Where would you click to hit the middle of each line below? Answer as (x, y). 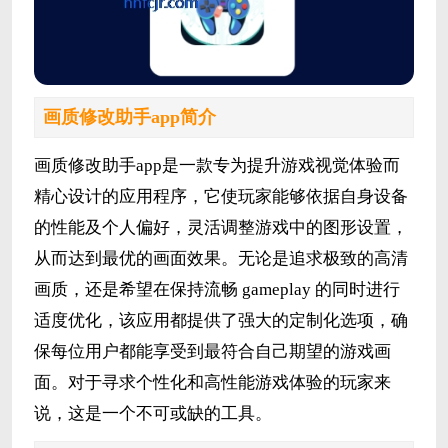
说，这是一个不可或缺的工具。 (152, 413)
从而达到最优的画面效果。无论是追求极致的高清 (220, 258)
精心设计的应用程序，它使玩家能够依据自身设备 (220, 196)
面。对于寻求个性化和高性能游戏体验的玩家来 (212, 382)
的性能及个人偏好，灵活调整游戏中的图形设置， (220, 227)
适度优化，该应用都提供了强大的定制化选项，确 (220, 320)
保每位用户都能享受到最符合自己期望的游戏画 (212, 351)
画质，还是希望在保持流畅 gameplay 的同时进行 (216, 289)
